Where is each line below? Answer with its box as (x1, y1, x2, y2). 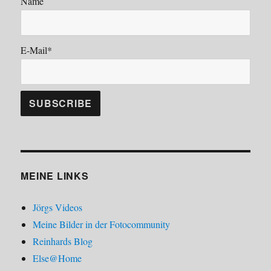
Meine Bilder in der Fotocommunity (33, 217, 171, 230)
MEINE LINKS (21, 168, 89, 183)
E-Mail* (21, 44, 53, 57)
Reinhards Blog (33, 234, 93, 247)
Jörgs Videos (33, 200, 83, 214)
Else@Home (33, 251, 82, 264)
